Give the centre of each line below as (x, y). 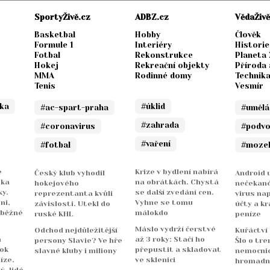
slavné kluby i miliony (76, 251)
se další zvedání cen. (174, 193)
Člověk (248, 35)
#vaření (155, 144)
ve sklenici (155, 260)
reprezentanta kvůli (74, 194)
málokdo (151, 213)
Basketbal (55, 35)
